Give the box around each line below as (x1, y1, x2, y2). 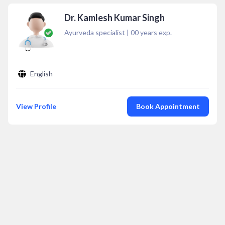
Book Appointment (136, 102, 200, 110)
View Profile (16, 102, 56, 110)
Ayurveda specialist (64, 28, 125, 37)
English (30, 69, 53, 78)
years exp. (139, 28, 172, 37)
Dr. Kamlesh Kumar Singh (64, 12, 165, 23)
